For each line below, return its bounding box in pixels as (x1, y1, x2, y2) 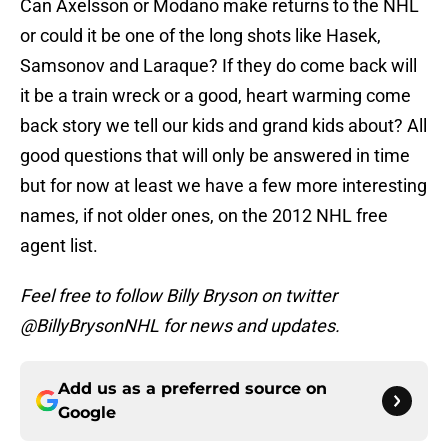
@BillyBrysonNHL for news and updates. (20, 315, 340, 337)
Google (58, 403, 116, 423)
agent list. (20, 235, 98, 257)
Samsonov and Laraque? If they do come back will (20, 55, 417, 77)
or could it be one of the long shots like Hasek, (20, 25, 381, 47)
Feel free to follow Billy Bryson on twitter (20, 285, 337, 307)
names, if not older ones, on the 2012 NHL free (20, 205, 388, 227)
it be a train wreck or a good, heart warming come (20, 85, 411, 107)
